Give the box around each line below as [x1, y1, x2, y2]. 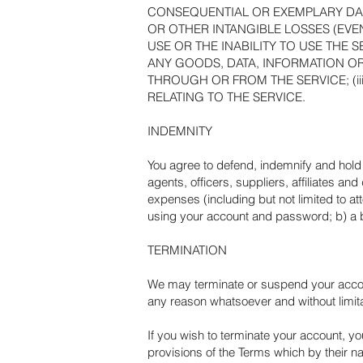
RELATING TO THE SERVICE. [147, 89, 305, 105]
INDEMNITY [147, 123, 212, 139]
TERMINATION [147, 242, 227, 258]
